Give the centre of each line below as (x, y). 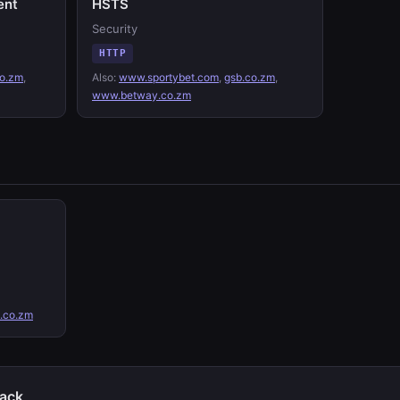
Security (115, 29)
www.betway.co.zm (142, 95)
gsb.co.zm (250, 77)
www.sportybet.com (169, 77)
